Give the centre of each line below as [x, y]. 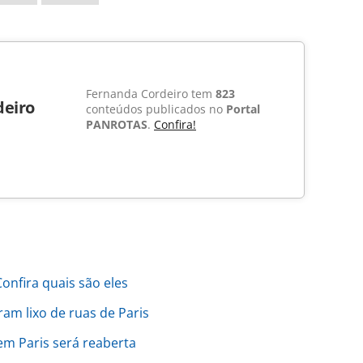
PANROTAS [117, 125]
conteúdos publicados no [156, 109]
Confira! [175, 125]
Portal [243, 109]
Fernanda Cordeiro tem [151, 94]
